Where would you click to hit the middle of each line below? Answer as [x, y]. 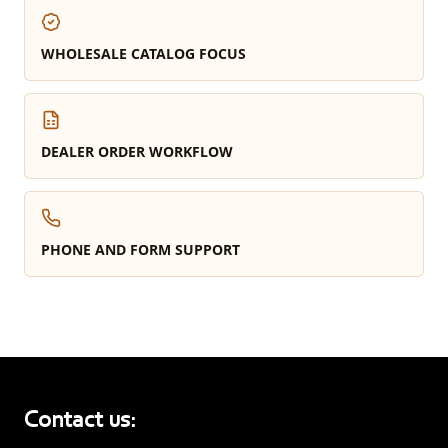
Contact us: [80, 421]
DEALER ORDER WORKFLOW [137, 151]
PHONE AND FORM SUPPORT [140, 249]
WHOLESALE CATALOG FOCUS [143, 53]
